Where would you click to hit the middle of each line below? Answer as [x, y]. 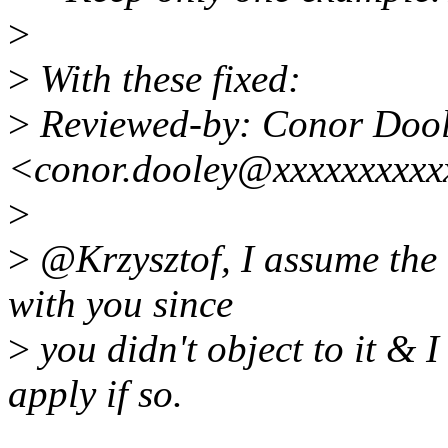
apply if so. [95, 394]
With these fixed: [165, 79]
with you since [120, 304]
